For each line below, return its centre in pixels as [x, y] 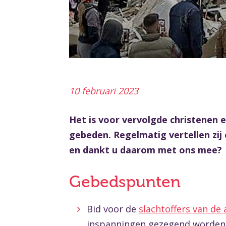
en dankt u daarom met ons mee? [146, 150]
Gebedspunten [125, 182]
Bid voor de [113, 209]
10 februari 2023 [104, 91]
